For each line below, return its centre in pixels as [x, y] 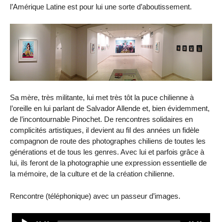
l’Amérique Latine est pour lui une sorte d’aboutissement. [101, 7]
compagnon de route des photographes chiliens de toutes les [108, 141]
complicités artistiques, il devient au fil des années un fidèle [105, 130]
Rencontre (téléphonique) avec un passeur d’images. [95, 196]
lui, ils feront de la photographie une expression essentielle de [108, 163]
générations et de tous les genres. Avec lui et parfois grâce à [107, 152]
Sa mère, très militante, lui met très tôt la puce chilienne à [102, 98]
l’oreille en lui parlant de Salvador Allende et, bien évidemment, [110, 109]
